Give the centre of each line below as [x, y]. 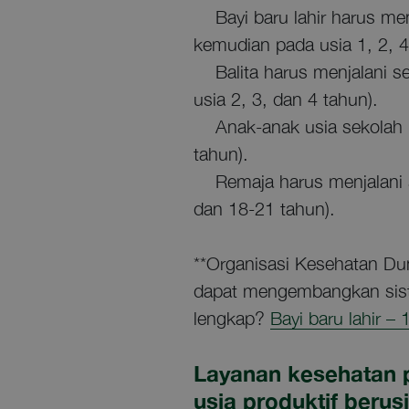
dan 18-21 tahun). [264, 209]
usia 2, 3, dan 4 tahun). [286, 100]
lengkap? [232, 319]
